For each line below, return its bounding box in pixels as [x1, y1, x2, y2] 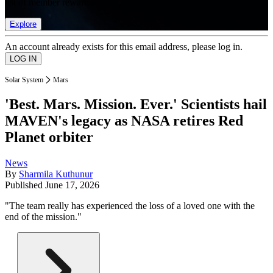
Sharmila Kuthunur [19, 169, 93, 180]
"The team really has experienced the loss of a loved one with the [5, 200, 255, 211]
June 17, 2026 [45, 180, 99, 191]
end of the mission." [5, 211, 82, 222]
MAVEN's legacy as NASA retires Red [5, 113, 243, 129]
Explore [10, 19, 37, 29]
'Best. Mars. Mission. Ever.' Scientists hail [5, 96, 267, 113]
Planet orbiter [5, 129, 93, 146]
